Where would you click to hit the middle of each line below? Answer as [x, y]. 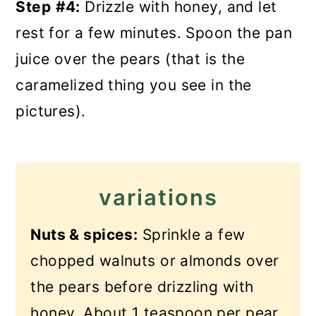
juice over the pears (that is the [130, 59]
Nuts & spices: [84, 235]
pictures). [51, 111]
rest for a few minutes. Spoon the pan [154, 33]
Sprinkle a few [192, 235]
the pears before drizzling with [142, 287]
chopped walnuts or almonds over [155, 261]
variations [158, 197]
